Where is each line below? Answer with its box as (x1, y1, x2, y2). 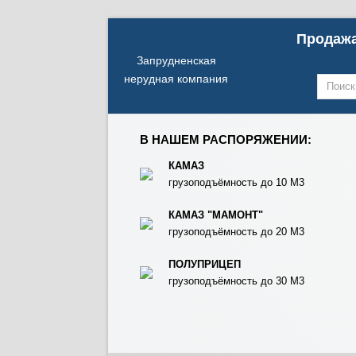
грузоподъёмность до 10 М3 (168, 176, 304, 188)
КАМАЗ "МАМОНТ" (168, 209, 263, 221)
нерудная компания (124, 72, 228, 85)
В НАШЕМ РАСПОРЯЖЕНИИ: (140, 133, 311, 146)
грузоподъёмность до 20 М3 (168, 226, 304, 238)
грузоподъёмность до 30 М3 (168, 275, 304, 287)
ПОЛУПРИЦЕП (168, 258, 241, 270)
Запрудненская (136, 54, 216, 67)
